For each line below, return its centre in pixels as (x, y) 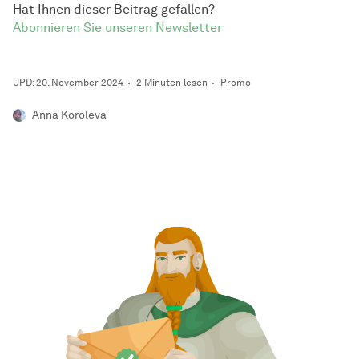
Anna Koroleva (69, 115)
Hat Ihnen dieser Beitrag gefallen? (114, 10)
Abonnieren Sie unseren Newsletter (117, 28)
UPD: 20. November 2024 (68, 83)
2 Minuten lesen (172, 83)
